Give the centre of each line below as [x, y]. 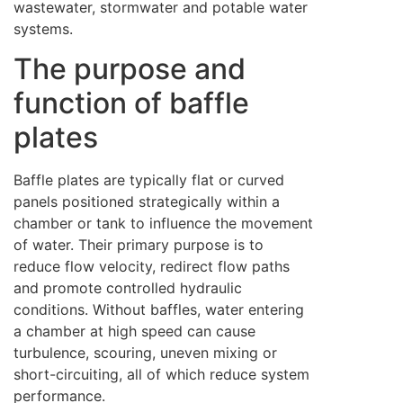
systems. [43, 28]
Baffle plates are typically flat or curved [149, 180]
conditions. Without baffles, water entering [159, 310]
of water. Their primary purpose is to [139, 245]
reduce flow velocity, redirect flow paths [152, 267]
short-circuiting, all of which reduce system [161, 375]
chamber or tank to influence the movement [163, 224]
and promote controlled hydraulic [128, 288]
